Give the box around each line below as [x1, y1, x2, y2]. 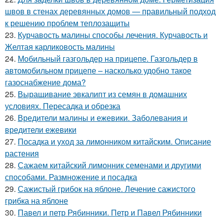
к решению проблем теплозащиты [5, 17, 130, 29]
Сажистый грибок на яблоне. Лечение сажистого [18, 183, 195, 194]
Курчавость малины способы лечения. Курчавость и [18, 29, 208, 40]
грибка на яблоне [5, 194, 68, 206]
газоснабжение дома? [5, 76, 86, 88]
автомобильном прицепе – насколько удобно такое [5, 64, 191, 76]
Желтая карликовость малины [5, 40, 115, 52]
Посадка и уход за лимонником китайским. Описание [18, 135, 211, 147]
